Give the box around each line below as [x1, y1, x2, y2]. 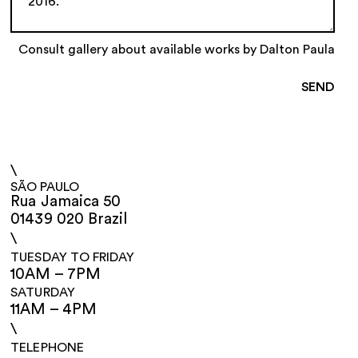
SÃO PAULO [10, 181, 80, 194]
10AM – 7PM [10, 267, 101, 283]
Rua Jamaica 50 [10, 194, 121, 210]
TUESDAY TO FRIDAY [10, 251, 134, 265]
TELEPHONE [10, 341, 84, 355]
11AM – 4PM [10, 302, 97, 318]
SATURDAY [10, 286, 75, 300]
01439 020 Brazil [10, 212, 127, 228]
